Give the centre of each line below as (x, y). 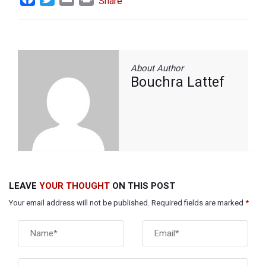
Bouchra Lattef (178, 82)
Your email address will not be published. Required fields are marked (127, 203)
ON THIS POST (142, 186)
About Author (157, 68)
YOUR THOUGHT (75, 186)
